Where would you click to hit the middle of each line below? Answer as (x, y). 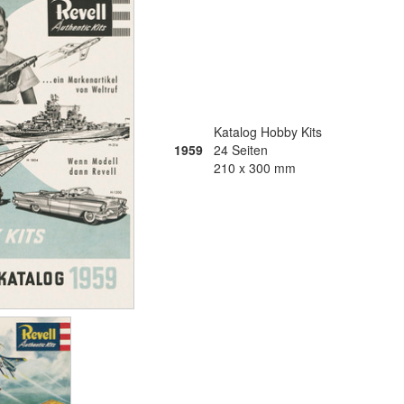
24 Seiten (241, 150)
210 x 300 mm (255, 168)
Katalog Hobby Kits (268, 132)
